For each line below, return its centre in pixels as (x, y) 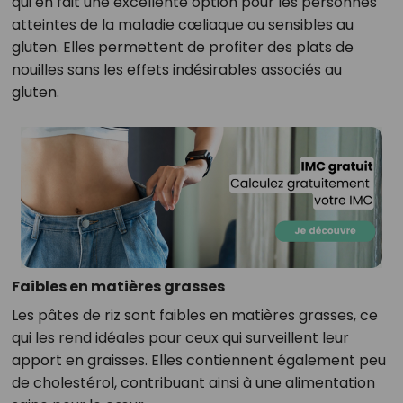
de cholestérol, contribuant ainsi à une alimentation (193, 383)
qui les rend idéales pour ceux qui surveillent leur (180, 338)
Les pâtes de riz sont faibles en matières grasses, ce (194, 316)
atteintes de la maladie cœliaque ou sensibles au (182, 25)
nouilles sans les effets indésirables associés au (176, 70)
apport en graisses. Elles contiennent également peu (198, 361)
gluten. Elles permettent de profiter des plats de (182, 47)
